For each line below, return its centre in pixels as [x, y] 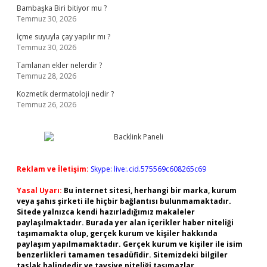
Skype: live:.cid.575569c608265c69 [148, 169]
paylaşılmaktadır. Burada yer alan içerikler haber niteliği [125, 223]
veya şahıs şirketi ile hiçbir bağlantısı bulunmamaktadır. [124, 201]
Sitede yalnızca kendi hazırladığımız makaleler [106, 212]
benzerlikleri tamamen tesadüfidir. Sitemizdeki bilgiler [122, 255]
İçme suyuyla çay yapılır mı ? [63, 37]
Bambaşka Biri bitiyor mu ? [62, 8]
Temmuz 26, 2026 [46, 105]
